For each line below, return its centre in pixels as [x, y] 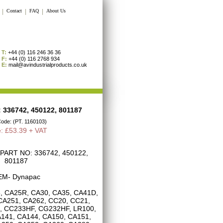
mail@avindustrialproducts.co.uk [48, 65]
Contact [14, 11]
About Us [56, 11]
